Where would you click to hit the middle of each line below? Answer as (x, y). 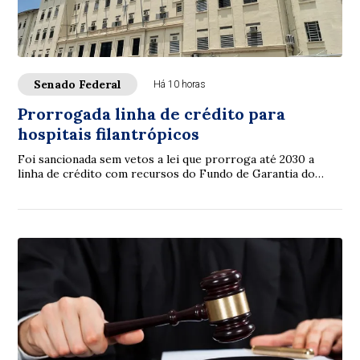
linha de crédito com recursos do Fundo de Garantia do (167, 174)
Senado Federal (78, 84)
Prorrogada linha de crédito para (152, 114)
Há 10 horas (180, 84)
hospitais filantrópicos (109, 134)
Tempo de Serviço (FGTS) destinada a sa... (129, 188)
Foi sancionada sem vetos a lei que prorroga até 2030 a (166, 159)
